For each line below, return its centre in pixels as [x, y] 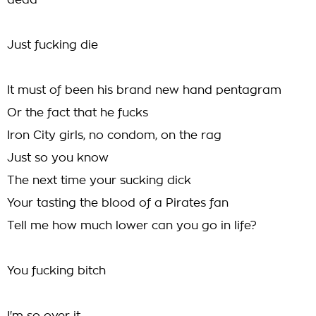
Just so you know [58, 158]
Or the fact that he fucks [78, 113]
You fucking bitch [56, 271]
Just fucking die [53, 45]
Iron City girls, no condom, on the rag [114, 135]
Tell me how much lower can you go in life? [132, 226]
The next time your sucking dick [99, 181]
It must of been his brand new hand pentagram [144, 90]
